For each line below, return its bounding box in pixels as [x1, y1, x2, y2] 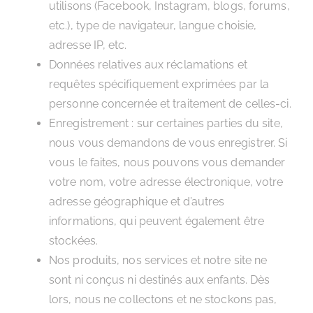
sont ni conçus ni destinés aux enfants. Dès [49, 273, 270, 286]
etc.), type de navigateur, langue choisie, [49, 19, 257, 32]
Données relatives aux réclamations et [49, 58, 247, 71]
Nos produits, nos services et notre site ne [49, 254, 268, 267]
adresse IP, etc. [49, 38, 127, 52]
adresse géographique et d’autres [49, 195, 225, 208]
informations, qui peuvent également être [49, 214, 265, 228]
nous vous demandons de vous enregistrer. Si [49, 136, 288, 150]
